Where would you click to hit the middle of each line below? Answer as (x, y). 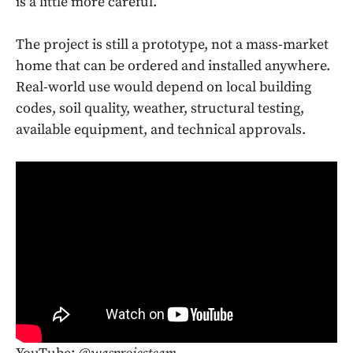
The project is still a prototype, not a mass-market (172, 45)
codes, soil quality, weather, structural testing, (160, 109)
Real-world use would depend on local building (163, 87)
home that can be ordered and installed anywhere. (173, 66)
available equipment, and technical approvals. (161, 130)
